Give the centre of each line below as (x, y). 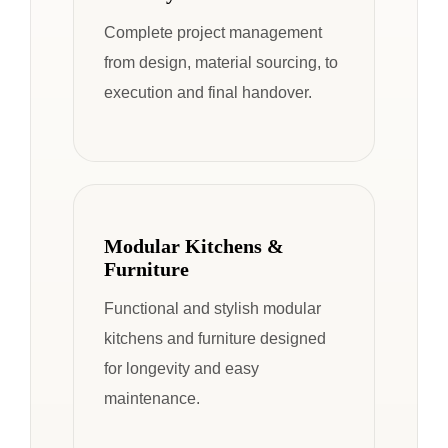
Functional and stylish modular (212, 307)
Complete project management (213, 31)
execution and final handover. (208, 91)
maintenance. (152, 397)
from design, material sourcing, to (221, 61)
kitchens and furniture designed (215, 337)
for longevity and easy (181, 367)
